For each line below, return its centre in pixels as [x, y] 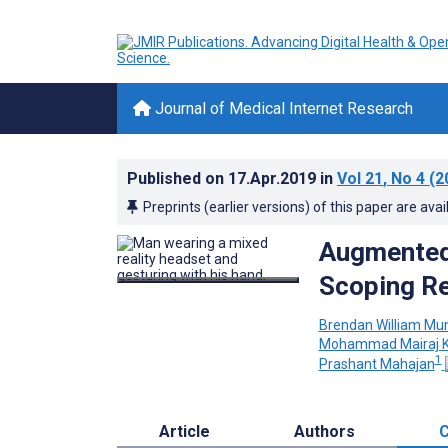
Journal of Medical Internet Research [282, 108]
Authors [324, 431]
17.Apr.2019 [274, 178]
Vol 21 [360, 178]
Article [184, 431]
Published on [177, 178]
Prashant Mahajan [376, 363]
